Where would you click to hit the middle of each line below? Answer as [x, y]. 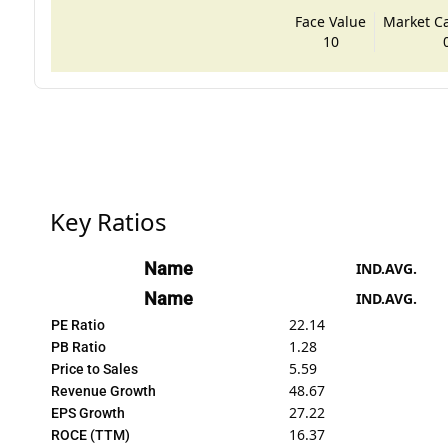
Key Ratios [108, 221]
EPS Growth [87, 412]
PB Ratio [78, 346]
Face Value [331, 21]
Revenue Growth [103, 390]
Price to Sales [94, 368]
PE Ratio [77, 324]
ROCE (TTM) [90, 434]
